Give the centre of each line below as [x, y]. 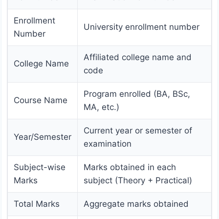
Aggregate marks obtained [136, 204]
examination [108, 144]
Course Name [41, 100]
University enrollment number [142, 27]
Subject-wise [40, 167]
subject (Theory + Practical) [138, 181]
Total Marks [37, 204]
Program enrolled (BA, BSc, [137, 94]
